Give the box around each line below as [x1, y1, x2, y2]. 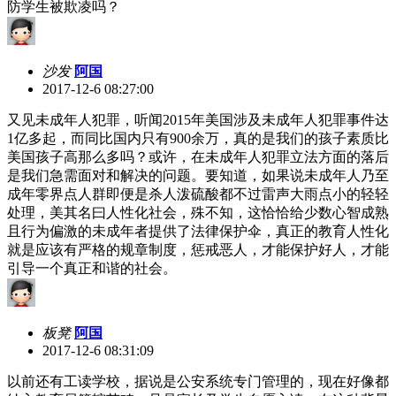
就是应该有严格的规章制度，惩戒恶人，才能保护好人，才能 [7, 241, 389, 257]
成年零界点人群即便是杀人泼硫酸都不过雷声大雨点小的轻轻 [7, 186, 389, 202]
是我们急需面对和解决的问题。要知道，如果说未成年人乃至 [7, 167, 389, 183]
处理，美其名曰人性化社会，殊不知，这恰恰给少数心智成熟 [7, 204, 389, 220]
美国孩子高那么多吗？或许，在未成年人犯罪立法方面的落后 [7, 148, 389, 164]
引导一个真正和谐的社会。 [7, 260, 177, 276]
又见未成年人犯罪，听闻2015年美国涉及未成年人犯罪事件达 [7, 111, 389, 127]
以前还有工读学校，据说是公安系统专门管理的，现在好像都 [7, 373, 389, 389]
